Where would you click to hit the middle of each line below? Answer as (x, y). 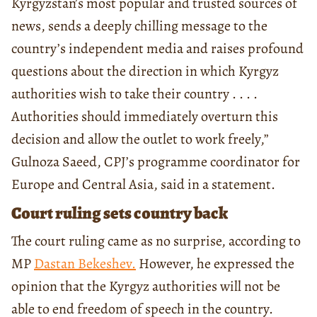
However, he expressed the (215, 263)
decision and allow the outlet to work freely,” (140, 139)
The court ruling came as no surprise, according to (156, 241)
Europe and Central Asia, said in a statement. (143, 184)
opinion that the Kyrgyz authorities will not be (146, 286)
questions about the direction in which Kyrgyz (145, 71)
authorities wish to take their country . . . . (134, 93)
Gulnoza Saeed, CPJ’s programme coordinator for (156, 161)
